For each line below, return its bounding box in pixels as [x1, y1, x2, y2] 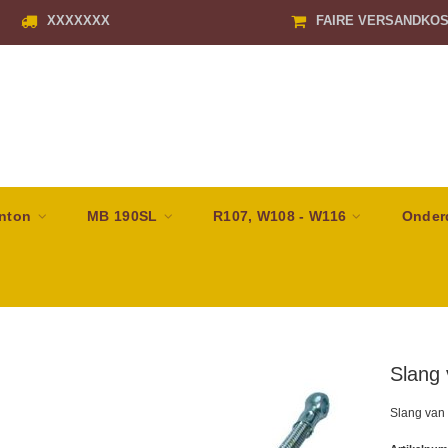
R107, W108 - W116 [213, 208, 351, 224]
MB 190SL [87, 208, 162, 224]
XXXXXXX [46, 13, 110, 28]
